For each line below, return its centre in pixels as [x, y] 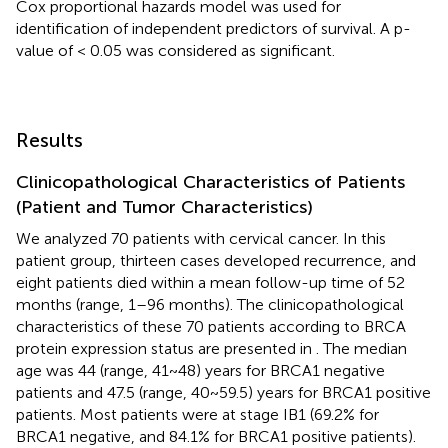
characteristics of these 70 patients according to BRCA [211, 326]
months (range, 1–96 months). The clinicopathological [210, 304]
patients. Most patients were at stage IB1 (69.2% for [197, 414]
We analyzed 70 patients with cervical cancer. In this [201, 238]
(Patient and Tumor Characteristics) [164, 206]
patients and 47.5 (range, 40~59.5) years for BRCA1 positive [223, 392]
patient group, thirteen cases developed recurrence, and [216, 260]
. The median [361, 348]
